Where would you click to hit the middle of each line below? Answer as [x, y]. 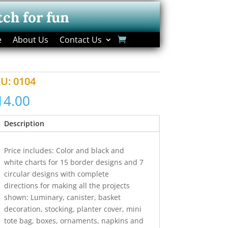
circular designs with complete [56, 174]
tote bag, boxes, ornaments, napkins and [74, 221]
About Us [30, 39]
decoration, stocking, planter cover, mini [73, 209]
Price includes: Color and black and [64, 151]
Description [24, 124]
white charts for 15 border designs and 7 [74, 162]
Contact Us [80, 39]
